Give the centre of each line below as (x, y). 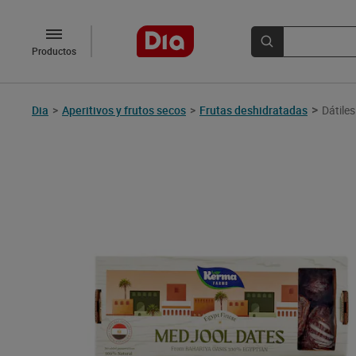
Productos (54, 51)
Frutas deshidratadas (253, 110)
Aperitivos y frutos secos (124, 110)
